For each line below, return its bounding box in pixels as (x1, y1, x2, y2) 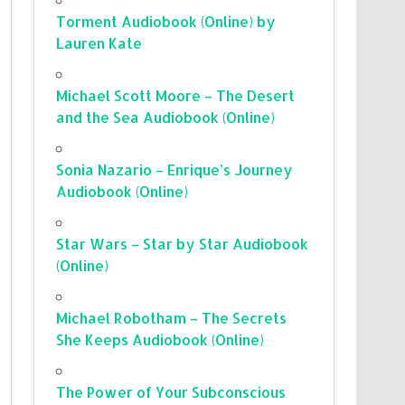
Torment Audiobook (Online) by (56, 11, 277, 31)
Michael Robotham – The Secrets (56, 307, 287, 327)
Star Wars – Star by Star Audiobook (56, 233, 309, 253)
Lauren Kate (56, 33, 143, 52)
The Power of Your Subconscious (56, 381, 287, 401)
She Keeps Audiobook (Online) (56, 329, 265, 349)
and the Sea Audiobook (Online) (56, 107, 276, 127)
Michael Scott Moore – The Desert (56, 85, 296, 105)
